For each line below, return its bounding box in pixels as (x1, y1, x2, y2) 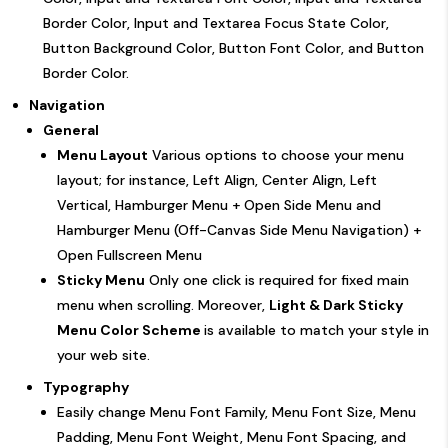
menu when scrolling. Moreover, (57, 295, 269, 314)
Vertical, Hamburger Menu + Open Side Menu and (57, 195, 381, 214)
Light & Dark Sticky (269, 295, 403, 314)
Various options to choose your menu (148, 145, 404, 164)
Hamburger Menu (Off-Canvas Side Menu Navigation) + (57, 220, 421, 239)
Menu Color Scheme (57, 320, 204, 339)
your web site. (57, 345, 150, 364)
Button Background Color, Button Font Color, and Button (43, 38, 424, 57)
